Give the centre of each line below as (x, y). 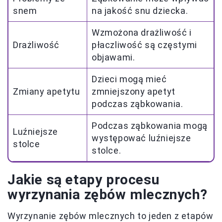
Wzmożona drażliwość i (142, 33)
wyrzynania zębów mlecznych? (108, 195)
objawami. (113, 57)
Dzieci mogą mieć (129, 79)
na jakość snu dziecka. (140, 11)
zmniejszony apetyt (134, 92)
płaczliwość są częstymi (144, 45)
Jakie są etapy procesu (83, 180)
